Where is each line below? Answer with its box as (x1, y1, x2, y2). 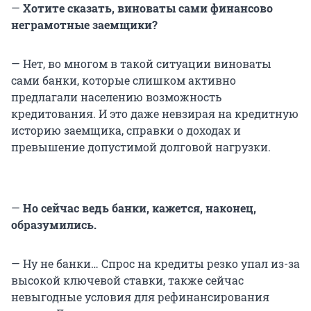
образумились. (11, 217, 96, 233)
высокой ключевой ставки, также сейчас (11, 273, 244, 288)
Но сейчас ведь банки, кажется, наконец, (20, 201, 256, 216)
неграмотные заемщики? (11, 17, 158, 33)
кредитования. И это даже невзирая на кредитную (11, 106, 299, 121)
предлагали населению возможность (11, 90, 221, 105)
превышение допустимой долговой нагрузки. (11, 140, 271, 155)
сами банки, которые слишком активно (11, 73, 236, 88)
